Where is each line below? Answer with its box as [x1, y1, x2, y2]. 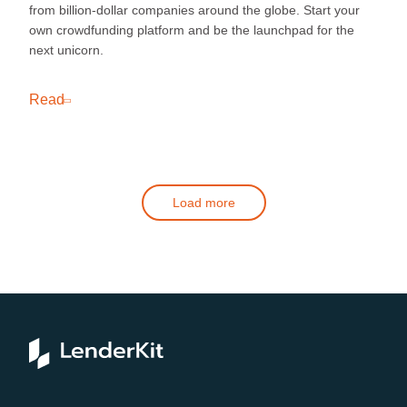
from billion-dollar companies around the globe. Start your [29, 3, 360, 17]
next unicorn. [29, 43, 104, 57]
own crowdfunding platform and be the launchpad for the [29, 23, 354, 37]
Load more [172, 195, 235, 210]
